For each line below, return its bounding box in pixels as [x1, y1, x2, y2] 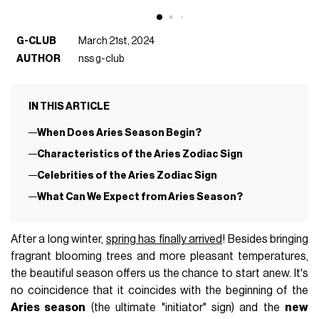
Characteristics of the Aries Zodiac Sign [36, 149, 243, 160]
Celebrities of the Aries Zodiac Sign [36, 170, 217, 182]
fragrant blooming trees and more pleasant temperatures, [11, 251, 308, 263]
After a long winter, [11, 234, 106, 246]
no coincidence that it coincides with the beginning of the [11, 285, 308, 297]
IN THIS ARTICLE [28, 101, 110, 113]
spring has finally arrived [105, 234, 223, 246]
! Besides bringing [222, 234, 308, 246]
